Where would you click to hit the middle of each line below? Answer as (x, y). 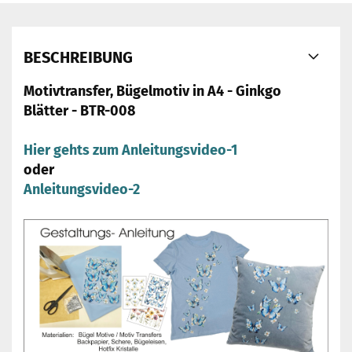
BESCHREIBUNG (78, 57)
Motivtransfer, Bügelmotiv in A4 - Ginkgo (152, 91)
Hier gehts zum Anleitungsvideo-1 (130, 150)
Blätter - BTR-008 (79, 111)
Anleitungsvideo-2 (82, 189)
